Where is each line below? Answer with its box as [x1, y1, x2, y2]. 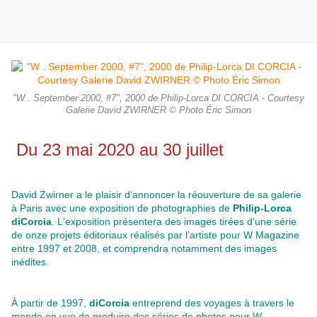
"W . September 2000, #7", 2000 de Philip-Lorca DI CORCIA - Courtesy [13, 93, 304, 104]
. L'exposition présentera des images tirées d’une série [52, 216, 296, 228]
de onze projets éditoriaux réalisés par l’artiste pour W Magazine [11, 229, 299, 241]
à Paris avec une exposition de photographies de [11, 202, 233, 214]
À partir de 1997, [11, 297, 89, 309]
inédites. [11, 256, 49, 268]
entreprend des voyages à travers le [132, 297, 294, 309]
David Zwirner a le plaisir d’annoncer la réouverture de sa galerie [11, 189, 301, 201]
